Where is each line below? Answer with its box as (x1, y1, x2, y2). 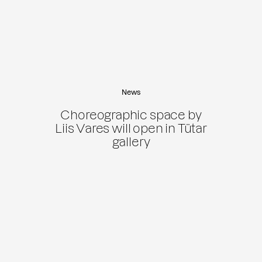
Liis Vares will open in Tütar (55, 121, 207, 135)
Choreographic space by (60, 108, 202, 122)
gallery (112, 135, 150, 149)
